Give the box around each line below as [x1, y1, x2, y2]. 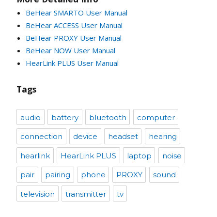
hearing [148, 132, 177, 141]
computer [137, 112, 175, 122]
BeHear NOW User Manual [26, 45, 116, 55]
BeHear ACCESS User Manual [26, 20, 123, 30]
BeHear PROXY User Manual [26, 32, 122, 43]
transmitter [65, 189, 106, 199]
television [20, 189, 55, 199]
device [73, 132, 97, 141]
